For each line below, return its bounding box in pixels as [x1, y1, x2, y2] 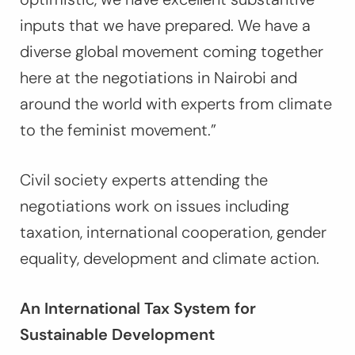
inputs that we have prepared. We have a [20, 15, 311, 36]
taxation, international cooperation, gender [20, 222, 326, 243]
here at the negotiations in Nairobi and [20, 67, 297, 89]
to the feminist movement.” [20, 120, 220, 141]
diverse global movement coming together [20, 41, 323, 63]
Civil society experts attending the [20, 170, 268, 191]
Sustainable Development [20, 324, 219, 345]
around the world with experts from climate [20, 94, 332, 115]
